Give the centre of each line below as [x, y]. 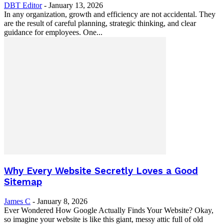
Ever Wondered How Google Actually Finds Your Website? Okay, [109, 210]
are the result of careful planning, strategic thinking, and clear [100, 23]
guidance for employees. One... [53, 32]
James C [17, 201]
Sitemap [23, 182]
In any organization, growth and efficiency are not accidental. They [110, 14]
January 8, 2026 [62, 201]
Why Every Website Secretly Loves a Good [101, 171]
